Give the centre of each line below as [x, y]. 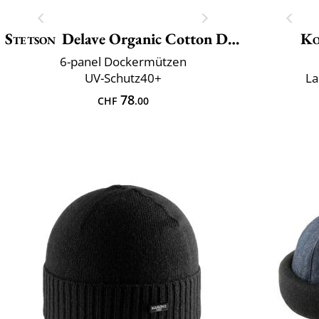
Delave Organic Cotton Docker [145, 38]
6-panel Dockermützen [123, 61]
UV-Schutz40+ [123, 78]
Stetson [30, 38]
